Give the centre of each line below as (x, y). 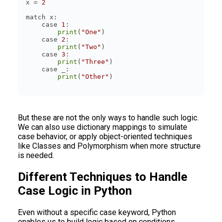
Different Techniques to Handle (103, 177)
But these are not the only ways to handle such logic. (108, 117)
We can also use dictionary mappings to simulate (103, 127)
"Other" (95, 76)
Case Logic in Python (75, 191)
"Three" (95, 61)
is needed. (36, 155)
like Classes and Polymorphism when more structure (109, 146)
